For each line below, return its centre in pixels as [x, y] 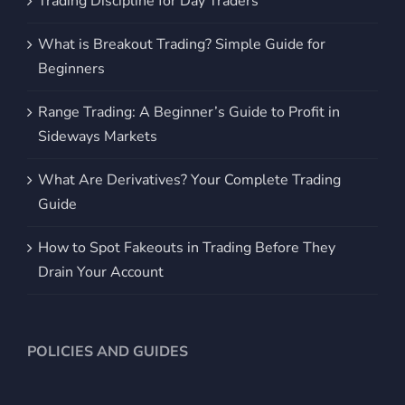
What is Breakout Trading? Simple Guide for [182, 44]
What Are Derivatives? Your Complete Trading [189, 179]
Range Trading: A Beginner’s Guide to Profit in [189, 112]
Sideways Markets [98, 136]
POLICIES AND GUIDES [108, 351]
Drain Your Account [101, 272]
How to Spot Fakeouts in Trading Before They [187, 247]
